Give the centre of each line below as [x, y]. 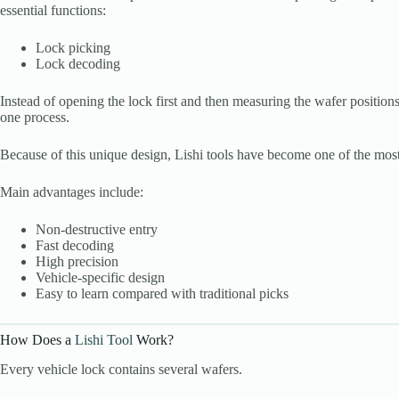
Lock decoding [78, 64]
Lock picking [73, 48]
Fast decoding [75, 246]
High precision [77, 262]
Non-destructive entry [97, 230]
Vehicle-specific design [100, 278]
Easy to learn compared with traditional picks [162, 294]
